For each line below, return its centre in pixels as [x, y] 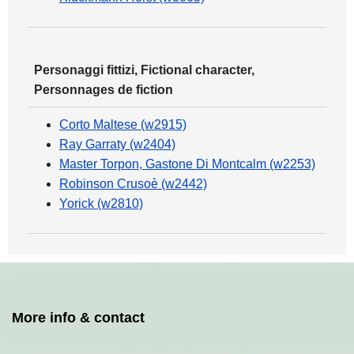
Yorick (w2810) [101, 203]
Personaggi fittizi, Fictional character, [144, 70]
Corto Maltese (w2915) [123, 124]
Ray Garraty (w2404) [117, 144]
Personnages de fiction [104, 90]
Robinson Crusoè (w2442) [133, 184]
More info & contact [78, 318]
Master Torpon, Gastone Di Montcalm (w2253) [187, 164]
